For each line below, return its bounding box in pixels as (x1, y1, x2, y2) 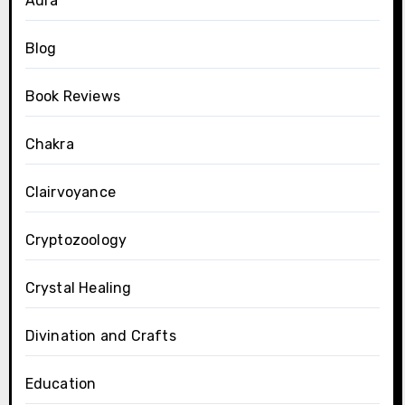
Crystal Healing (24, 278, 132, 297)
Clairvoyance (24, 183, 116, 201)
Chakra (24, 135, 74, 153)
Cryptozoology (24, 231, 127, 249)
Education (24, 374, 97, 392)
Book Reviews (24, 87, 120, 105)
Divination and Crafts (24, 326, 176, 344)
